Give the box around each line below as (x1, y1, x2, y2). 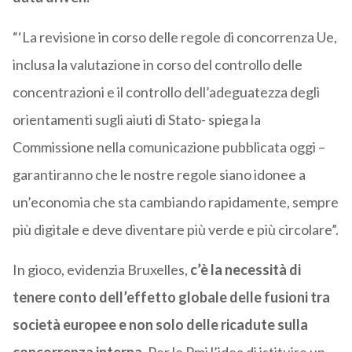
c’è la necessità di (189, 261, 301, 279)
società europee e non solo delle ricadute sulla (12, 316, 308, 334)
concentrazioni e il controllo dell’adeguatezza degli (12, 83, 320, 101)
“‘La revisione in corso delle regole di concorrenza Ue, (12, 28, 337, 46)
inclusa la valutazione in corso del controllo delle (12, 56, 302, 74)
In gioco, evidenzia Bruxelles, (12, 261, 190, 279)
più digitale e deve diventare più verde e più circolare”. (12, 221, 339, 239)
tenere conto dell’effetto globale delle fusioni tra (12, 288, 330, 306)
